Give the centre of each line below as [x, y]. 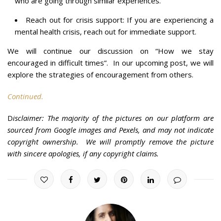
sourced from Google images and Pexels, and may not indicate [110, 129]
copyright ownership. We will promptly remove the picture [110, 141]
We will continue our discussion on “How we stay [110, 51]
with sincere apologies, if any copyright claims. [83, 153]
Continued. [25, 96]
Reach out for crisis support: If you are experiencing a [120, 19]
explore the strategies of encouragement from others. [100, 74]
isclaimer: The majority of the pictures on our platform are [113, 118]
